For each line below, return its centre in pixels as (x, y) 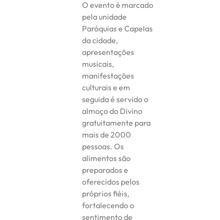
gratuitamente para (117, 123)
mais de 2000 (107, 134)
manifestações (108, 75)
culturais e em (106, 87)
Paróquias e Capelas (118, 28)
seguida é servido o (115, 99)
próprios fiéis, (106, 193)
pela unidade (105, 16)
